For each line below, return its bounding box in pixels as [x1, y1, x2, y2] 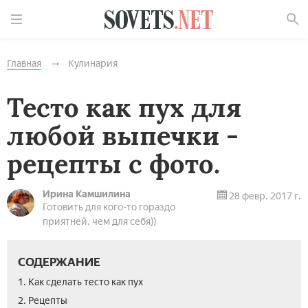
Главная [7, 58, 41, 69]
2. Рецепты [18, 295, 67, 307]
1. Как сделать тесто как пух [18, 276, 143, 288]
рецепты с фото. [7, 147, 220, 180]
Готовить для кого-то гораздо [43, 201, 175, 213]
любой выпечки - [7, 119, 239, 152]
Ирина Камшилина [43, 188, 131, 200]
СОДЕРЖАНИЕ [18, 255, 100, 269]
